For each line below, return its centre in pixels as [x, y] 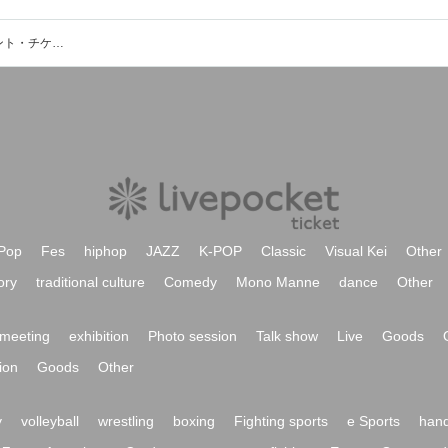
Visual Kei [356, 251]
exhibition [99, 336]
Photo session [192, 336]
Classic [283, 251]
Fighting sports [281, 421]
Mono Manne [278, 282]
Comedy [190, 282]
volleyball [50, 421]
